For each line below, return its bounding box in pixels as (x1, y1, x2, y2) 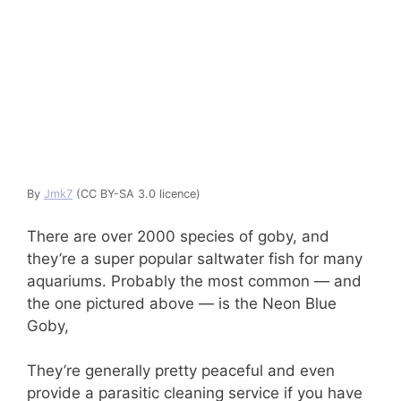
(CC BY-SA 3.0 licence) (73, 187, 200, 201)
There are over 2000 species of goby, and (27, 226, 329, 245)
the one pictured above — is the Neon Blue (27, 294, 337, 312)
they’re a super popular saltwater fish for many (27, 249, 363, 268)
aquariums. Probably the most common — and (27, 271, 362, 290)
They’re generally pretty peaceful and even (27, 362, 335, 380)
